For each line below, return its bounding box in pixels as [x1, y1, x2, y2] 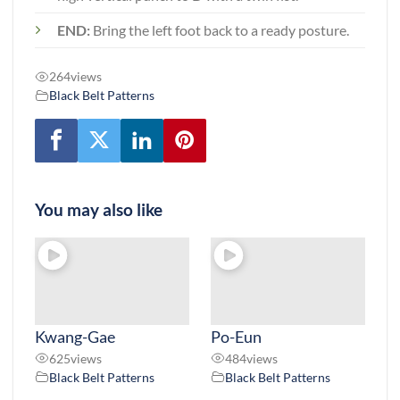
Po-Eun [211, 326, 262, 346]
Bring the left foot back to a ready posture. [90, 21, 349, 39]
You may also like [35, 199, 162, 221]
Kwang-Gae [35, 326, 115, 346]
